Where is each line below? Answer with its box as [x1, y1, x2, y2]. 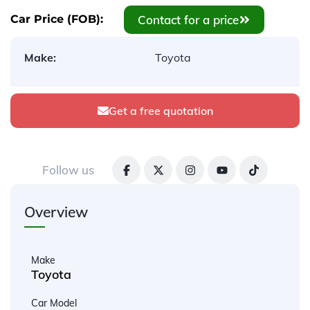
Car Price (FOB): [10, 12, 103, 26]
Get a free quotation [108, 104, 213, 118]
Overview [24, 203, 88, 221]
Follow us [42, 163, 94, 177]
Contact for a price [138, 12, 239, 27]
